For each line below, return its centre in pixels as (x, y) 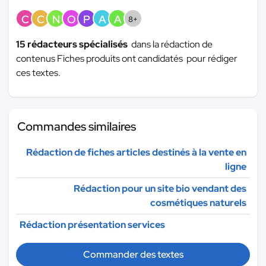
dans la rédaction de (172, 45)
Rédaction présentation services (92, 225)
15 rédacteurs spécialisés (74, 45)
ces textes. (38, 73)
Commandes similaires (77, 127)
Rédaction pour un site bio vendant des (160, 189)
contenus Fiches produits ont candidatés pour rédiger (127, 59)
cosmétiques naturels (198, 203)
